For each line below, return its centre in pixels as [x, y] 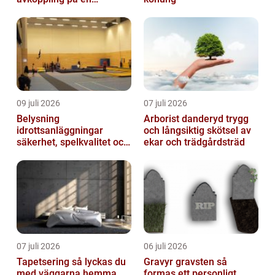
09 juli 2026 [38, 103]
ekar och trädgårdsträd [194, 142]
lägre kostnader [51, 153]
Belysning [38, 118]
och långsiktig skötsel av [197, 130]
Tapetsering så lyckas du [44, 261]
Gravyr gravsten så [180, 261]
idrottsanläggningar [60, 130]
